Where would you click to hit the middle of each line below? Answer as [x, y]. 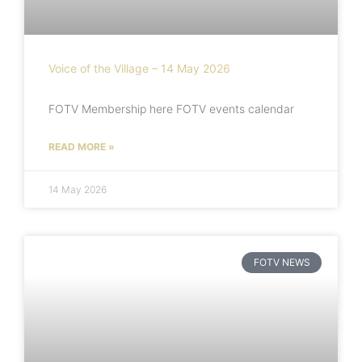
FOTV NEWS [282, 263]
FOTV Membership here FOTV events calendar [171, 108]
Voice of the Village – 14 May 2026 [139, 68]
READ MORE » [82, 146]
